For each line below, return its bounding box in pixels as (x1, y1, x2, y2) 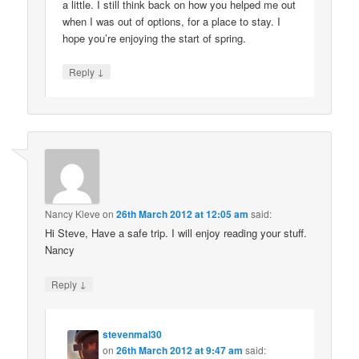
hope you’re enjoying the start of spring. (63, 30, 247, 46)
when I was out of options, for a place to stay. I (63, 13, 281, 29)
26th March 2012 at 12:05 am (116, 207, 249, 222)
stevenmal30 (103, 326, 163, 341)
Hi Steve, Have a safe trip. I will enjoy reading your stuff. (45, 225, 308, 241)
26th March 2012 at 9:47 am (116, 342, 244, 357)
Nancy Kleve (45, 207, 101, 221)
